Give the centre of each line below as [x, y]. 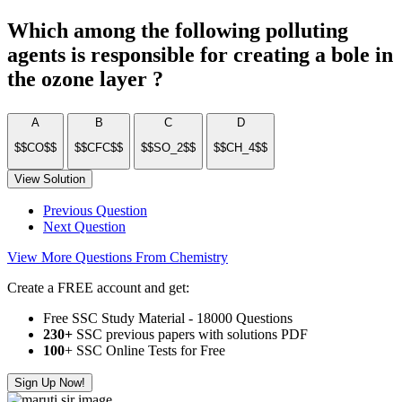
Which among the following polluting [178, 31]
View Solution [50, 179]
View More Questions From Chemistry [118, 257]
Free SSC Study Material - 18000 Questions [168, 318]
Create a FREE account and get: [98, 287]
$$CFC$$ [99, 148]
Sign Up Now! [50, 382]
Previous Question [95, 210]
